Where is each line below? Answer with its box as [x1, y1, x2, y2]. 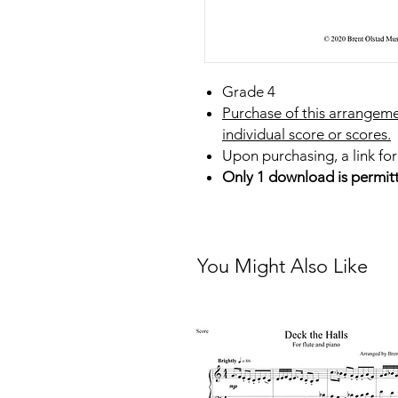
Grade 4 [222, 82, 275, 100]
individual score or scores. [222, 124, 391, 143]
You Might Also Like [197, 253, 368, 278]
